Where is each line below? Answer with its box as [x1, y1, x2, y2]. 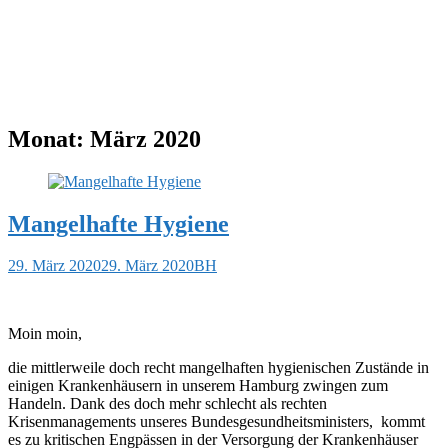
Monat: [8, 125, 90, 152]
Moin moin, [8, 325, 82, 343]
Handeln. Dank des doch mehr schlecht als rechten [8, 395, 327, 413]
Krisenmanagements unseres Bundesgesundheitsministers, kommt [8, 413, 425, 431]
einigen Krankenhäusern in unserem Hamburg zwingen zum [8, 377, 388, 395]
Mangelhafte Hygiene [8, 210, 229, 237]
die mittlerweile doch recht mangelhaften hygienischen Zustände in [8, 359, 429, 377]
